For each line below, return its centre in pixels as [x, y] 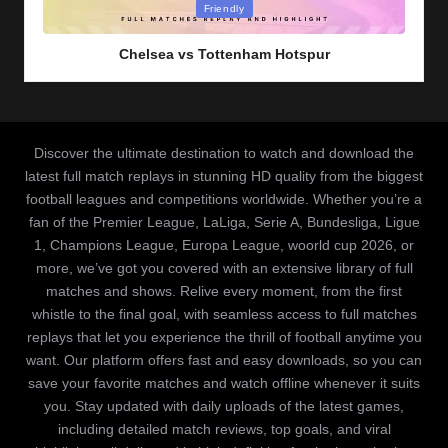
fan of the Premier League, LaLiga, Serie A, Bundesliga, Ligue [224, 223]
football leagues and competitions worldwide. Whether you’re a [224, 200]
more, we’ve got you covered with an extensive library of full [224, 269]
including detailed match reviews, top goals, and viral [224, 430]
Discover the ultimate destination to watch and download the [224, 154]
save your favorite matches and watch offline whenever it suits [224, 384]
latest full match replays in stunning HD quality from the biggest [224, 177]
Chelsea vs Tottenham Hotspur [224, 54]
